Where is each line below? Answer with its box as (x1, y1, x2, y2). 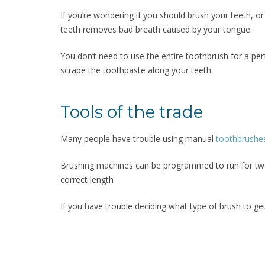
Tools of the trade (60, 101, 203, 122)
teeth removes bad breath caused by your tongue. (60, 23, 252, 35)
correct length (60, 173, 114, 185)
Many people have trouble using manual (60, 132, 216, 144)
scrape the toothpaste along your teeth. (60, 64, 213, 76)
